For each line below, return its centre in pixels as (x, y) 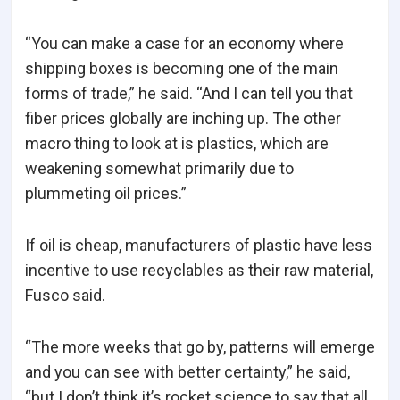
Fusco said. (65, 296)
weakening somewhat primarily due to (159, 169)
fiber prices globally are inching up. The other (183, 119)
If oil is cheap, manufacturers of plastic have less (199, 246)
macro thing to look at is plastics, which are (177, 144)
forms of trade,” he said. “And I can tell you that (189, 94)
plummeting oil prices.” (106, 194)
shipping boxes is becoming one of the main (182, 69)
